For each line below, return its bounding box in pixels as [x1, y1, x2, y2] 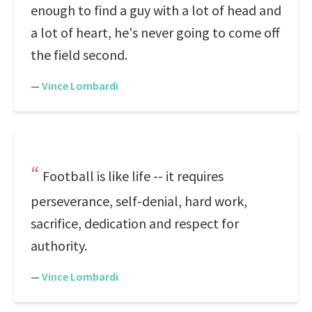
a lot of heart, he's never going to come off [31, 24, 280, 41]
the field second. [31, 46, 127, 63]
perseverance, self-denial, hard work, [31, 192, 247, 210]
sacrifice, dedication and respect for [31, 214, 239, 232]
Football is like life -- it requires [42, 167, 224, 185]
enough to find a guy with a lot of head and [31, 1, 281, 19]
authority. [31, 237, 87, 254]
